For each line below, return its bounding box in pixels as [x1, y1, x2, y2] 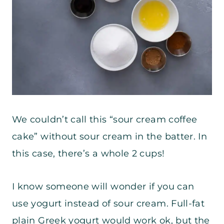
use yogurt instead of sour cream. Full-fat [12, 198, 205, 209]
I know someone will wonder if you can [12, 181, 194, 192]
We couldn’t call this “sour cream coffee [12, 114, 197, 125]
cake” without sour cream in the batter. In [12, 131, 207, 142]
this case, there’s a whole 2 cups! [12, 148, 167, 159]
